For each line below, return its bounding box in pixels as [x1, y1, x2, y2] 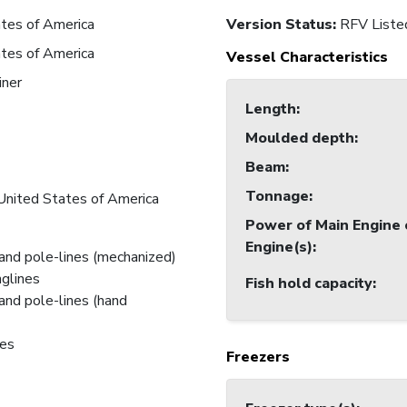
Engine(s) [245, 237, 313, 258]
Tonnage [245, 186, 309, 207]
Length [245, 99, 296, 120]
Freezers [226, 347, 290, 368]
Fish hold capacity [245, 273, 372, 294]
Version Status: [226, 15, 340, 35]
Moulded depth [245, 128, 354, 149]
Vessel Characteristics [226, 47, 388, 68]
